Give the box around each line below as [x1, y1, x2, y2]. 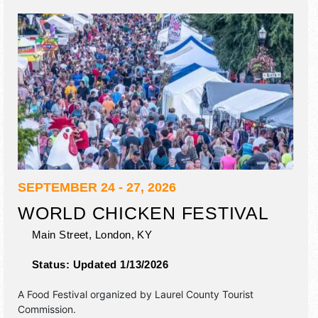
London [94, 229, 131, 241]
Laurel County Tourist [155, 288, 253, 301]
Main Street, [32, 229, 92, 241]
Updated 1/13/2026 [72, 258, 169, 271]
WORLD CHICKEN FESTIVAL [18, 203, 269, 224]
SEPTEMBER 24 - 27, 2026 [18, 180, 176, 195]
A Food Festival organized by [18, 288, 155, 301]
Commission [18, 303, 73, 316]
